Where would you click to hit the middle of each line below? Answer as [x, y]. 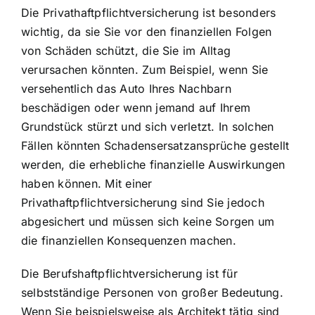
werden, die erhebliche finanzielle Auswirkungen [153, 164]
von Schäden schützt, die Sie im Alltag [126, 50]
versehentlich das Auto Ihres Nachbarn [126, 88]
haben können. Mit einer [87, 183]
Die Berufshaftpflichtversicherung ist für [129, 273]
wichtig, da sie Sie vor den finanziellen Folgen [147, 31]
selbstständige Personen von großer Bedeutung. [152, 292]
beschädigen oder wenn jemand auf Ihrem [136, 107]
